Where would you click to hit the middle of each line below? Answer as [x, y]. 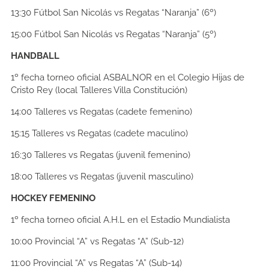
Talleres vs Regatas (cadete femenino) [113, 112]
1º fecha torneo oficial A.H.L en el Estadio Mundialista [120, 220]
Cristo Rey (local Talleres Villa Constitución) [99, 90]
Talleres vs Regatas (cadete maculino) [109, 134]
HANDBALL [35, 56]
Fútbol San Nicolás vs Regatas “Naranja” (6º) [124, 13]
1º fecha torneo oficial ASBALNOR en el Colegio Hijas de [128, 78]
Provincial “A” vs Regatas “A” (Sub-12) [109, 242]
